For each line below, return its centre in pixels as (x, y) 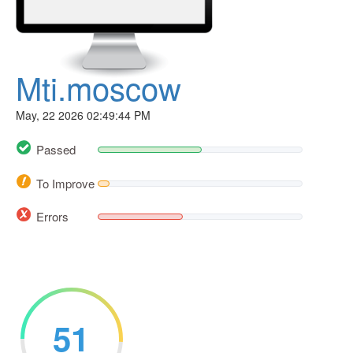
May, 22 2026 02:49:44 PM (83, 115)
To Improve (65, 183)
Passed (56, 150)
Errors (52, 216)
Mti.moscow (98, 87)
